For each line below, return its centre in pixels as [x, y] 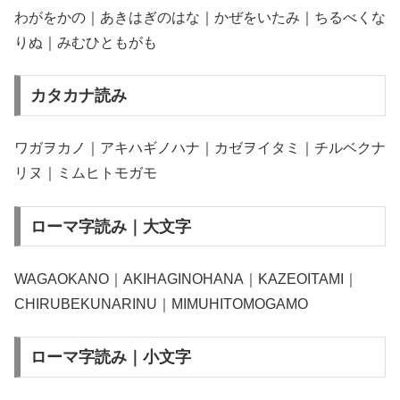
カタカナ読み [78, 95]
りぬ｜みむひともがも [86, 42]
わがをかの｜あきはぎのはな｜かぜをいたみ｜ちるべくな [200, 17]
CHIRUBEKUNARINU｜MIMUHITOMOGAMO [161, 304]
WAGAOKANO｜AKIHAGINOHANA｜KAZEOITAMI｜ [186, 279]
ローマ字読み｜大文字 [110, 226]
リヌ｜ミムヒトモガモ [86, 173]
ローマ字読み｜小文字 [110, 358]
